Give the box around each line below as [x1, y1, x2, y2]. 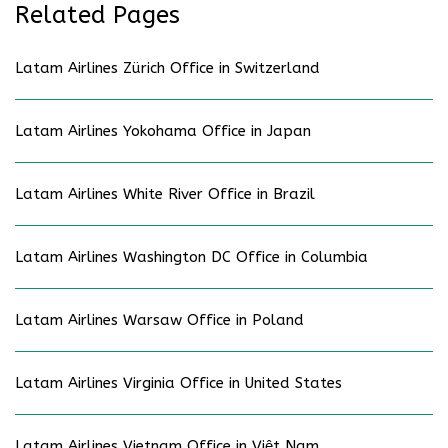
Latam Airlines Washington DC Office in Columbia [15, 247, 368, 266]
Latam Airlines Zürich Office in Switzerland [15, 58, 320, 77]
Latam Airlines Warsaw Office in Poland [15, 310, 304, 329]
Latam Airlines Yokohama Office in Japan [15, 121, 311, 140]
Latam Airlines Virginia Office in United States [15, 373, 342, 392]
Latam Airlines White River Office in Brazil [15, 184, 315, 203]
